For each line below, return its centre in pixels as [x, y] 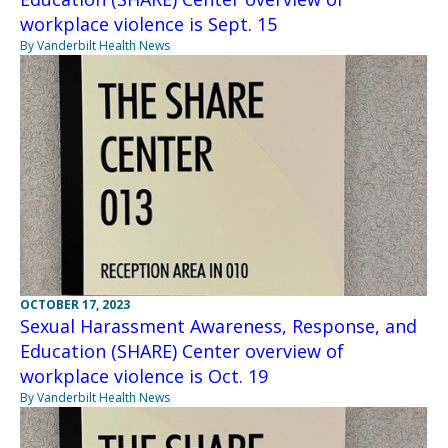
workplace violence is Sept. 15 [148, 24]
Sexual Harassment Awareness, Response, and [218, 326]
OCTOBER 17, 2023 [75, 305]
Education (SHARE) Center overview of [182, 351]
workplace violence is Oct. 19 [144, 376]
